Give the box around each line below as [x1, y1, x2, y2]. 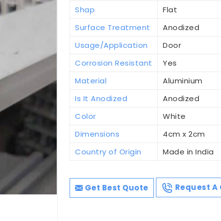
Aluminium [163, 75, 203, 86]
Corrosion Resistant [75, 57, 152, 68]
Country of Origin [75, 146, 142, 157]
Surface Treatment [75, 22, 150, 33]
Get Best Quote [83, 182, 148, 193]
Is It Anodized [75, 93, 128, 104]
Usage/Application [75, 39, 148, 50]
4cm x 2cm [163, 128, 205, 139]
